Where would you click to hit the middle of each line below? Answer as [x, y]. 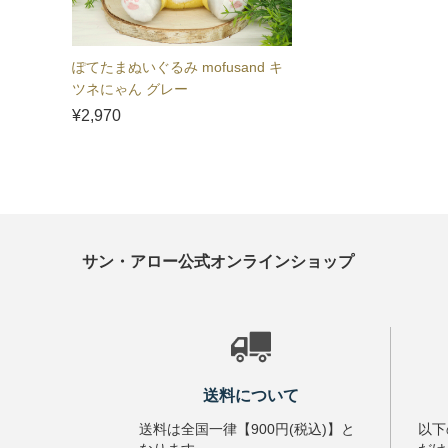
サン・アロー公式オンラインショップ [218, 262]
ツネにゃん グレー [130, 89]
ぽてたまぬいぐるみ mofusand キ [177, 67]
